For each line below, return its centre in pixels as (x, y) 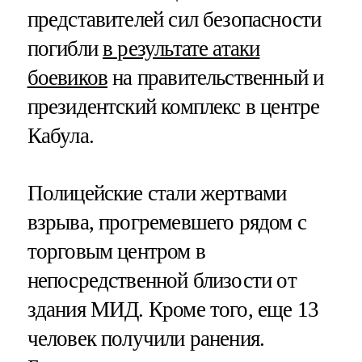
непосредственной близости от (162, 280)
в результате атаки (181, 48)
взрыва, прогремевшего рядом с (166, 222)
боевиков (67, 77)
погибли (65, 48)
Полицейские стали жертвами (157, 193)
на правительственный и (216, 77)
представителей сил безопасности (174, 19)
